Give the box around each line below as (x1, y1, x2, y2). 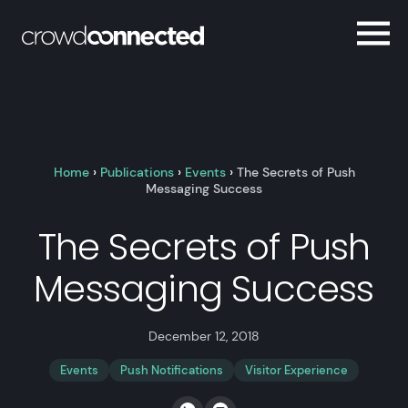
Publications (99, 164, 174, 180)
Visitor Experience (245, 362, 348, 378)
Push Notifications (120, 362, 223, 378)
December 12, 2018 (148, 328, 260, 344)
